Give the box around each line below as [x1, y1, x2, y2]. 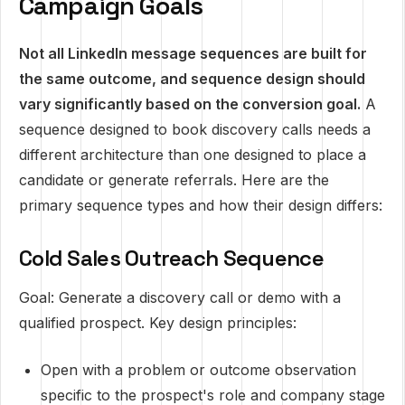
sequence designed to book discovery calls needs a [19, 120, 371, 138]
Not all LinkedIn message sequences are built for [19, 44, 367, 62]
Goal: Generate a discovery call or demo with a [19, 288, 341, 306]
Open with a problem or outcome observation [41, 361, 356, 379]
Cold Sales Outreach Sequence [19, 244, 324, 272]
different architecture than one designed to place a [19, 146, 366, 164]
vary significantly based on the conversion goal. [19, 95, 361, 113]
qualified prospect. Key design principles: [19, 314, 297, 332]
